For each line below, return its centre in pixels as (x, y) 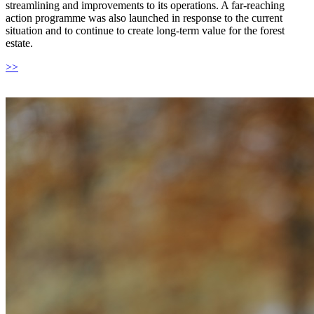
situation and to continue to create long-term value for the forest (145, 31)
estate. (19, 43)
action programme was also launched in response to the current (144, 18)
